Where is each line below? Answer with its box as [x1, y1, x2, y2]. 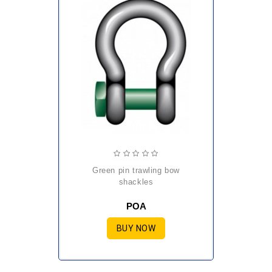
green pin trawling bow [92, 166, 99, 175]
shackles [118, 177, 154, 186]
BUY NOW [116, 223, 156, 233]
